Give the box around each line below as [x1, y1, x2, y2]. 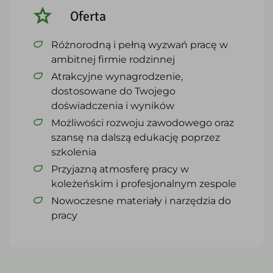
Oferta [70, 6, 106, 24]
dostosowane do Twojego [51, 85, 175, 97]
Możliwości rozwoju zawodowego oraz [51, 117, 234, 129]
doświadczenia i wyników [51, 100, 174, 112]
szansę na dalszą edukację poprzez [51, 132, 220, 143]
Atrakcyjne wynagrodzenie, [51, 71, 183, 82]
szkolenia [51, 146, 96, 158]
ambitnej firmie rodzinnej [51, 54, 175, 65]
